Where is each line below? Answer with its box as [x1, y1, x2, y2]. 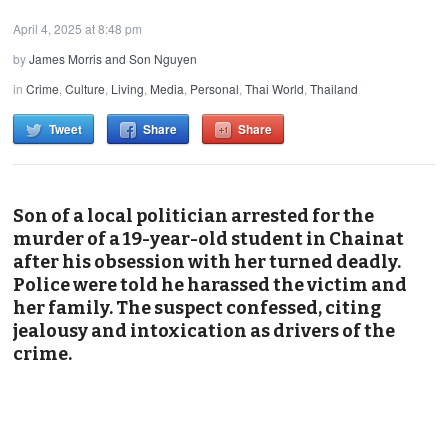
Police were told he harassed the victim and [13, 273, 408, 296]
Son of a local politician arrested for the [13, 204, 375, 227]
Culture [65, 79, 106, 97]
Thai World [245, 79, 305, 97]
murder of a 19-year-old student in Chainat [13, 227, 405, 250]
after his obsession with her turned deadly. [13, 250, 402, 273]
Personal [190, 79, 240, 97]
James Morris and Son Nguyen [29, 49, 198, 67]
